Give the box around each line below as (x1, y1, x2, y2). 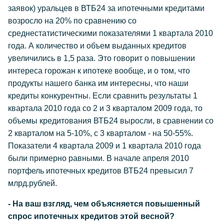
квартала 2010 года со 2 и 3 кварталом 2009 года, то (8, 104, 202, 112)
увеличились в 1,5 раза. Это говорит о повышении (8, 54, 195, 62)
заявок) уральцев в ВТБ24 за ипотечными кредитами (8, 4, 204, 12)
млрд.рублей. (8, 179, 57, 187)
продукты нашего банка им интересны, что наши (8, 79, 188, 87)
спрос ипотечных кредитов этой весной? (8, 212, 174, 220)
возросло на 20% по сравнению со (8, 16, 136, 25)
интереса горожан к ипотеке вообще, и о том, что (8, 66, 190, 75)
